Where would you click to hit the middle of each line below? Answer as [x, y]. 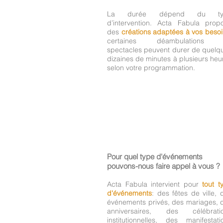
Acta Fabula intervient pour [155, 184]
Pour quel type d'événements [155, 156]
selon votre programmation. [151, 67]
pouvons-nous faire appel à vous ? [164, 166]
